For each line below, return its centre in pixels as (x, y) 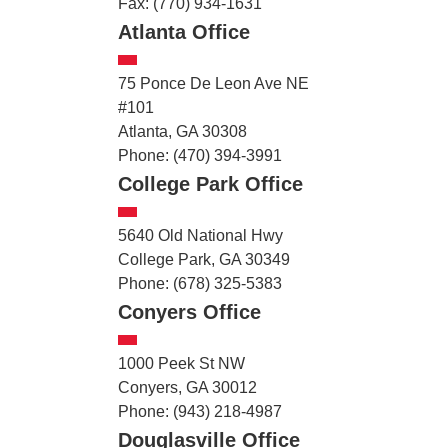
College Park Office (210, 183)
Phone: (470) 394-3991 (199, 155)
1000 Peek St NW (181, 363)
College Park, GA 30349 (203, 259)
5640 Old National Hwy (200, 235)
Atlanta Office (183, 31)
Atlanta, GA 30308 (182, 131)
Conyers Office (189, 311)
